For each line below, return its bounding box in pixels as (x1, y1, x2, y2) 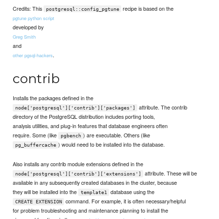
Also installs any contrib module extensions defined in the (13, 160, 144, 168)
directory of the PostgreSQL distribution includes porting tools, (13, 112, 155, 120)
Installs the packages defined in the (13, 93, 94, 102)
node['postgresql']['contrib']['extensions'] (15, 171, 141, 177)
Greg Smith (13, 33, 36, 40)
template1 (80, 190, 107, 196)
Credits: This (13, 4, 44, 12)
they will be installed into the (13, 188, 79, 196)
